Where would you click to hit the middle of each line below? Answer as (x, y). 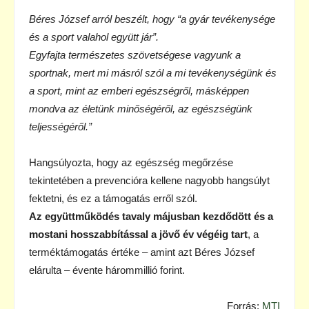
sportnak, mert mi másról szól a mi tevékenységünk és (153, 72)
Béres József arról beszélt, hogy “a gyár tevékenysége (152, 19)
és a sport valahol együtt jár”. (94, 37)
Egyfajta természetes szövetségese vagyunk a (135, 54)
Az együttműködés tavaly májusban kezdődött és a (151, 216)
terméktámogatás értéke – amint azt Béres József (142, 252)
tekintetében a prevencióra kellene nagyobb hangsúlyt (149, 180)
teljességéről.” (60, 126)
